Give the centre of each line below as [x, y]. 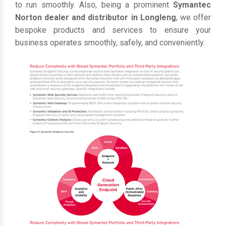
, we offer [193, 17]
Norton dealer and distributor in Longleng [96, 17]
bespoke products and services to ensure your [113, 30]
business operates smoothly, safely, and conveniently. [110, 43]
